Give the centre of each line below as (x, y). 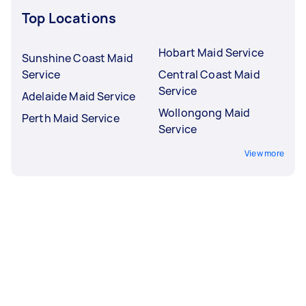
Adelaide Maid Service (79, 96)
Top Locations (69, 18)
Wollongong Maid (205, 112)
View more (264, 153)
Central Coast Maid (209, 74)
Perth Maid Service (71, 118)
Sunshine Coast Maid (78, 58)
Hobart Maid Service (211, 52)
